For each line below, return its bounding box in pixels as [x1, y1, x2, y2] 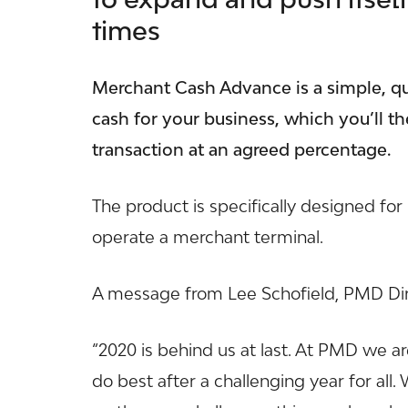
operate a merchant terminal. [91, 226, 323, 247]
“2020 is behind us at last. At [91, 339, 318, 360]
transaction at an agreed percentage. [91, 138, 391, 159]
